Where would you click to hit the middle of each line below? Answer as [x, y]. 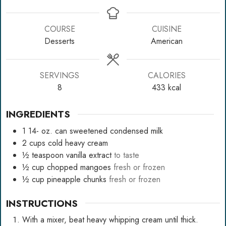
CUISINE [166, 29]
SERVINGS [60, 75]
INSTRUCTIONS [42, 203]
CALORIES [166, 75]
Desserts [60, 41]
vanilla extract [89, 155]
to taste [127, 155]
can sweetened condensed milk [109, 131]
